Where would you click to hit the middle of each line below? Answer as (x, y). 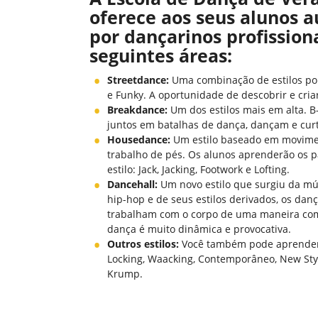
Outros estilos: (143, 244)
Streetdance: (138, 80)
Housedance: (139, 139)
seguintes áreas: (161, 55)
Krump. (125, 274)
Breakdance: (137, 110)
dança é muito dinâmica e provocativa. (199, 229)
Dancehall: (132, 184)
